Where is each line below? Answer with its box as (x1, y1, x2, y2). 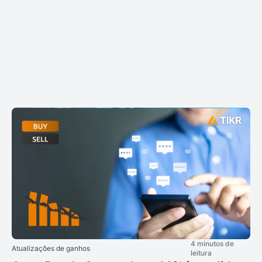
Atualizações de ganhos (12, 243, 90, 253)
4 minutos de (191, 239, 234, 248)
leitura (191, 248, 212, 257)
